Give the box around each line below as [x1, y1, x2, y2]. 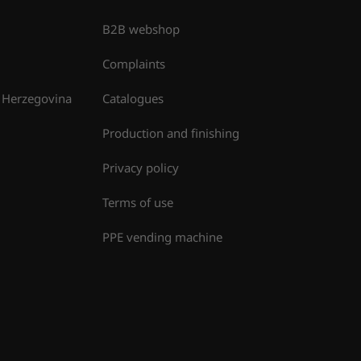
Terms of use [102, 194, 173, 211]
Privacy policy [102, 160, 179, 176]
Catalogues [102, 90, 164, 107]
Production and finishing [102, 125, 239, 142]
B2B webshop [102, 21, 180, 38]
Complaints [102, 56, 165, 73]
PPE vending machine [102, 229, 222, 246]
